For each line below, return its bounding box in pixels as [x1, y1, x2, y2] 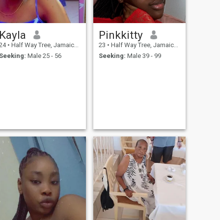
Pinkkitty [98, 28, 143, 41]
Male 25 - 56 [26, 52, 61, 60]
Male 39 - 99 [125, 52, 161, 60]
